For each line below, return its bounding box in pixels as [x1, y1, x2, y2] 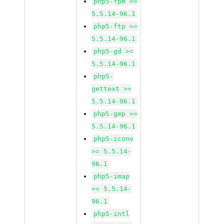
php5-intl [93, 210, 130, 217]
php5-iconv [93, 135, 134, 142]
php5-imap [93, 172, 130, 180]
